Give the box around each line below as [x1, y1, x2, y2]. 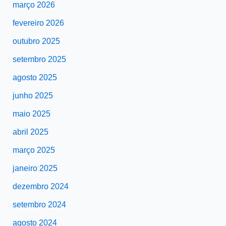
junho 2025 [12, 91, 53, 100]
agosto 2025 [12, 73, 57, 82]
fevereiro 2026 [12, 19, 64, 28]
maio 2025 [12, 109, 50, 119]
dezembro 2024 [12, 182, 69, 191]
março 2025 [12, 146, 55, 155]
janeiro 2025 [12, 164, 58, 173]
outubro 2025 [12, 37, 60, 46]
